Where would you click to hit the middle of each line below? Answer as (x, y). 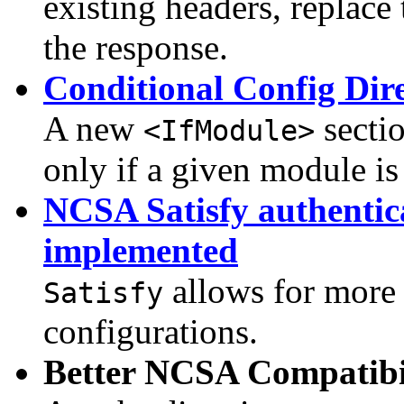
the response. (136, 48)
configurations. (151, 332)
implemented (141, 251)
